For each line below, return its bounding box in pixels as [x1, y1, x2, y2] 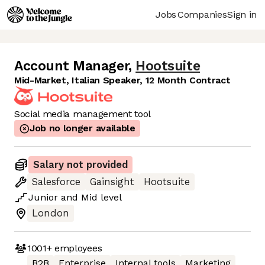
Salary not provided [33, 159, 128, 171]
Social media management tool [14, 108, 151, 120]
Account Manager [14, 58, 129, 75]
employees [51, 242, 102, 254]
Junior [28, 192, 58, 203]
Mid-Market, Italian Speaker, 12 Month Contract [14, 75, 231, 86]
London [32, 208, 69, 219]
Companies [177, 8, 227, 20]
